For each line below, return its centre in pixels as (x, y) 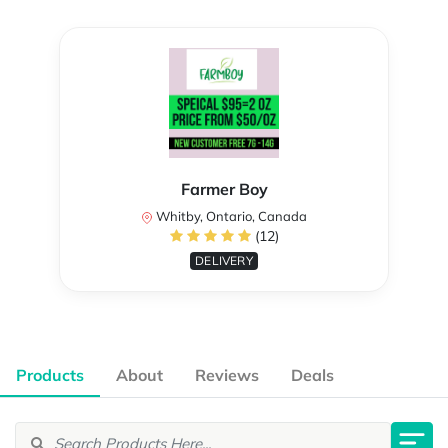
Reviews (227, 375)
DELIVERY (224, 261)
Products (50, 375)
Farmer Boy (224, 189)
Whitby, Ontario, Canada (230, 216)
